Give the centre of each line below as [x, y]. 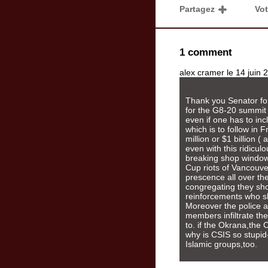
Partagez [198, 9]
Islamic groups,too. [221, 244]
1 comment [206, 52]
